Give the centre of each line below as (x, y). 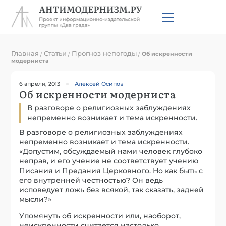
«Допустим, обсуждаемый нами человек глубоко (111, 151)
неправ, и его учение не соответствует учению (109, 161)
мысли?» (36, 199)
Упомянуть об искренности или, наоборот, (100, 216)
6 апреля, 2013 (40, 83)
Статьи (55, 53)
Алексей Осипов (99, 83)
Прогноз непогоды (104, 53)
